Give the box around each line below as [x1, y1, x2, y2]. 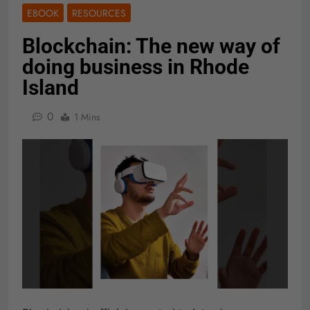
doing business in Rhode [22, 55, 249, 80]
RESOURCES [72, 6, 126, 21]
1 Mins [74, 110, 100, 125]
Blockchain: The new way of [22, 34, 280, 59]
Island [22, 75, 79, 100]
